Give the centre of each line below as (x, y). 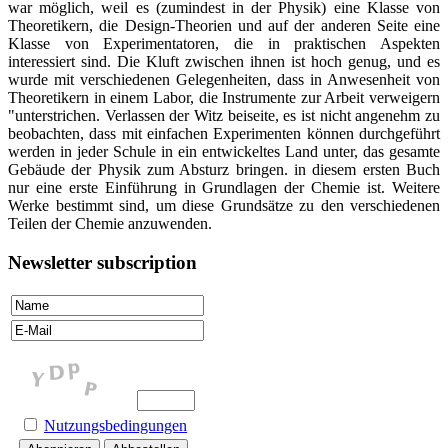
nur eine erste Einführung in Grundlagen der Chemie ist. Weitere (224, 187)
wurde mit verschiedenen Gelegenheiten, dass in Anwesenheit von (224, 79)
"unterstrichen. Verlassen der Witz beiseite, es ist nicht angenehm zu (224, 115)
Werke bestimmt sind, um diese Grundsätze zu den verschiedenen (224, 205)
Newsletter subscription (102, 262)
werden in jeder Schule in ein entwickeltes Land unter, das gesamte (224, 151)
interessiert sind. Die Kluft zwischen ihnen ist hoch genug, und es (224, 61)
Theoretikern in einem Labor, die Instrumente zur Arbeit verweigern (224, 97)
